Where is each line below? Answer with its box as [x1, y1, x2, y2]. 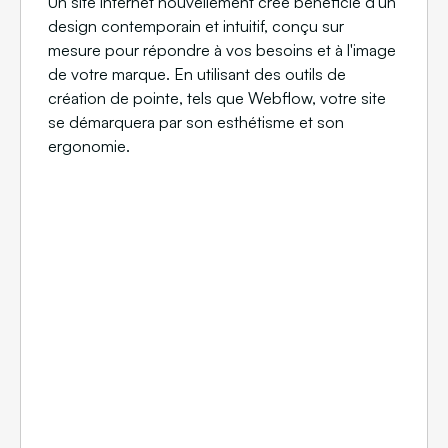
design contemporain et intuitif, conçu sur [48, 16, 344, 37]
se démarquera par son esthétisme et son [48, 112, 344, 133]
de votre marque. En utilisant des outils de [48, 64, 346, 85]
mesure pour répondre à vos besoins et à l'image [48, 40, 396, 61]
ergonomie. [48, 136, 130, 157]
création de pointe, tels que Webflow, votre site [48, 88, 386, 109]
